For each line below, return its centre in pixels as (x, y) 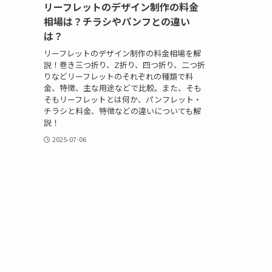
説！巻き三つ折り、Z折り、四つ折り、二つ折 (124, 64)
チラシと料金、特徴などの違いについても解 (122, 110)
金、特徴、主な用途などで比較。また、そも (123, 87)
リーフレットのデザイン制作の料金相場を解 (122, 53)
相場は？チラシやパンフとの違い (117, 22)
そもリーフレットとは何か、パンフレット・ (123, 99)
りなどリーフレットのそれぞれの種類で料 (118, 76)
